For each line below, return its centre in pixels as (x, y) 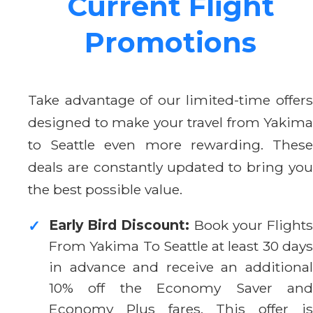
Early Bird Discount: (119, 225)
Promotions (170, 42)
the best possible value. (105, 189)
